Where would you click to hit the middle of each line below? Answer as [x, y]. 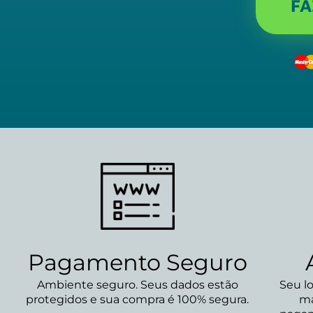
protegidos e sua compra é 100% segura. [138, 299]
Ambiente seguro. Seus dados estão [137, 284]
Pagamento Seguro [137, 262]
